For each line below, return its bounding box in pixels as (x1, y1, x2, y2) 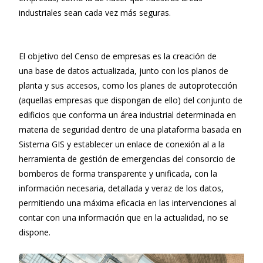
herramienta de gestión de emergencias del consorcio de (19, 153, 235, 164)
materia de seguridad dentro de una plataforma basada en (19, 123, 241, 135)
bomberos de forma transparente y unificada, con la (19, 167, 217, 179)
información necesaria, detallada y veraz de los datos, (19, 182, 224, 194)
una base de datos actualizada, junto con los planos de (19, 65, 228, 76)
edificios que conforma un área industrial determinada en (19, 109, 236, 120)
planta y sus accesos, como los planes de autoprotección (19, 79, 237, 91)
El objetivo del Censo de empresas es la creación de (19, 50, 217, 62)
